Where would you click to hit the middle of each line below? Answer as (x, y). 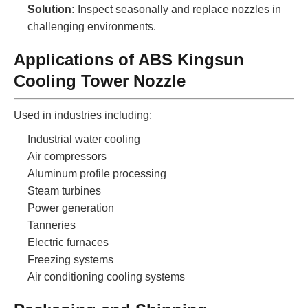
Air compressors (67, 156)
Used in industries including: (83, 115)
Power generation (71, 208)
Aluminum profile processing (97, 173)
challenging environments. (92, 26)
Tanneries (52, 225)
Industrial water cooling (84, 139)
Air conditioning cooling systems (106, 276)
